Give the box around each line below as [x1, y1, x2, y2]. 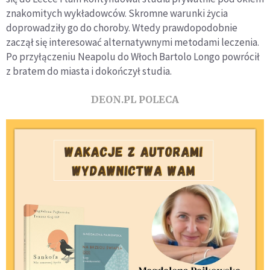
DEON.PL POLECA [91, 93, 179, 105]
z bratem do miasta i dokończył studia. [6, 64, 172, 78]
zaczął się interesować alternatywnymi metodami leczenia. [6, 36, 259, 49]
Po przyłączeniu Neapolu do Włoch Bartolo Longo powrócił [6, 50, 260, 63]
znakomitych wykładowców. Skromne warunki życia [6, 7, 228, 20]
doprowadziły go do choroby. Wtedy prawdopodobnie [6, 21, 237, 34]
